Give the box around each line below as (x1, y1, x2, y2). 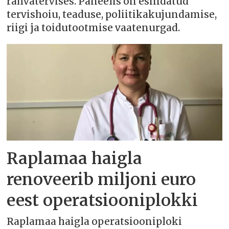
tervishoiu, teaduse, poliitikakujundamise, (7, 8, 217, 20)
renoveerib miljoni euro (7, 169, 196, 190)
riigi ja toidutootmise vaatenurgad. (7, 21, 180, 34)
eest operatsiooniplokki (7, 190, 198, 211)
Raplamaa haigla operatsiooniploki (7, 216, 182, 228)
